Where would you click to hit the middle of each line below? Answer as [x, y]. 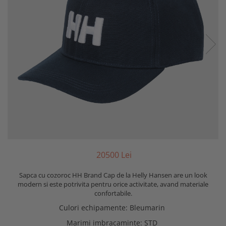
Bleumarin [147, 207]
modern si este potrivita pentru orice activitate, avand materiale [113, 184]
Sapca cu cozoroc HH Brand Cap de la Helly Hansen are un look [113, 175]
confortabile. [113, 193]
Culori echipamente [92, 207]
